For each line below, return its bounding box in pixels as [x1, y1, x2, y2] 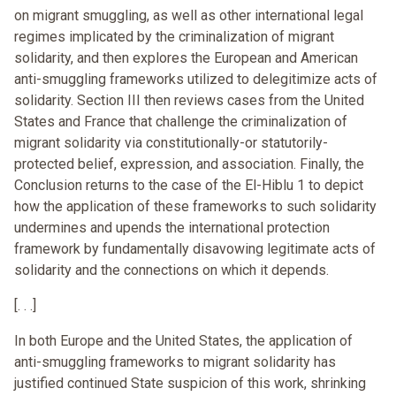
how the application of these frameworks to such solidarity [14, 198, 377, 216]
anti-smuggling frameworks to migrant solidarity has [14, 354, 336, 371]
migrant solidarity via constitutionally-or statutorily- [14, 134, 328, 152]
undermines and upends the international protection [14, 219, 330, 237]
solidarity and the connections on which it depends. [14, 262, 329, 279]
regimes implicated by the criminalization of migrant [14, 28, 334, 46]
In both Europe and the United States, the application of [14, 332, 353, 350]
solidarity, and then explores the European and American [14, 49, 358, 67]
